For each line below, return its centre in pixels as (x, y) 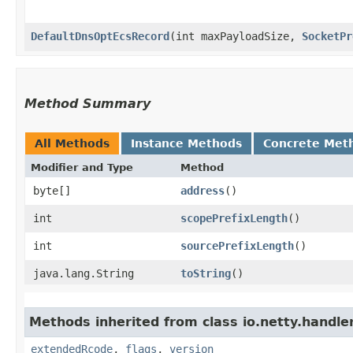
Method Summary (87, 103)
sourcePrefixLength (237, 245)
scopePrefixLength (234, 218)
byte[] (52, 190)
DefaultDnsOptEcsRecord (100, 36)
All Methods (72, 143)
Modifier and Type (82, 167)
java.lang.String (84, 273)
